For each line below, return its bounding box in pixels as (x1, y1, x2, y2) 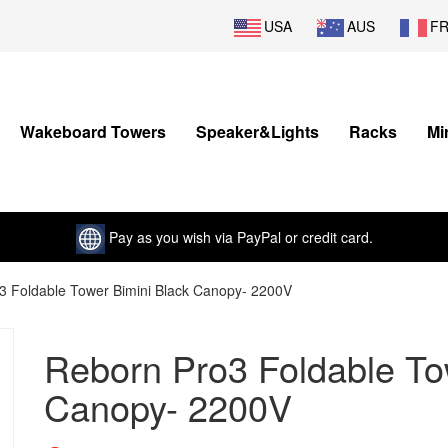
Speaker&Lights (196, 120, 319, 143)
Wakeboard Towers (20, 120, 166, 143)
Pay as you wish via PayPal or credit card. (104, 227, 373, 247)
